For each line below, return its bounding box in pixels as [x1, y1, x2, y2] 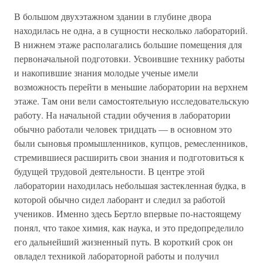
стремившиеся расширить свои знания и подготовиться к [14, 151, 244, 163]
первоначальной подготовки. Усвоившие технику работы [14, 52, 245, 65]
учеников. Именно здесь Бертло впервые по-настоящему [14, 207, 241, 220]
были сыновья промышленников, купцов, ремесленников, [14, 137, 248, 149]
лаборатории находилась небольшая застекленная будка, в [14, 179, 246, 191]
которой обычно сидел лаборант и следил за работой [14, 193, 225, 205]
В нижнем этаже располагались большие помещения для [14, 38, 242, 50]
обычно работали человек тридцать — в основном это [14, 123, 232, 135]
